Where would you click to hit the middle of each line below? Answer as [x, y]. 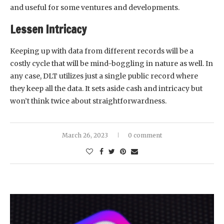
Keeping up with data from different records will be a [102, 51]
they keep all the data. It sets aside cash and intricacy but [106, 88]
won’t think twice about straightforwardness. [88, 101]
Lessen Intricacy [48, 29]
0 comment [145, 135]
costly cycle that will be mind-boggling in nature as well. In [111, 63]
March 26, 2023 [85, 135]
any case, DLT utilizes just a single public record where [104, 76]
